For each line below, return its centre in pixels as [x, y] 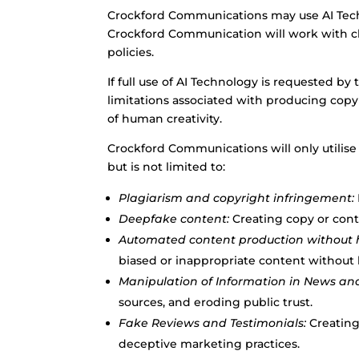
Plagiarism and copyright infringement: [237, 198]
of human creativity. [165, 119]
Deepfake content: [174, 219]
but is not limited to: [167, 167]
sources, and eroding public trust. [216, 302]
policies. [131, 52]
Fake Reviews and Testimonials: [213, 323]
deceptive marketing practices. [210, 344]
